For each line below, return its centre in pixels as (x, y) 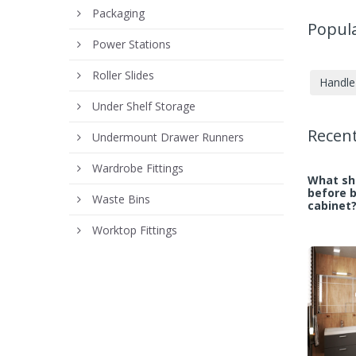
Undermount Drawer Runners (168, 137)
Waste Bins (121, 199)
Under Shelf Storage (144, 106)
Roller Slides (123, 75)
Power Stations (132, 44)
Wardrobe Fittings (138, 168)
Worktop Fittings (135, 230)
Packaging (118, 13)
